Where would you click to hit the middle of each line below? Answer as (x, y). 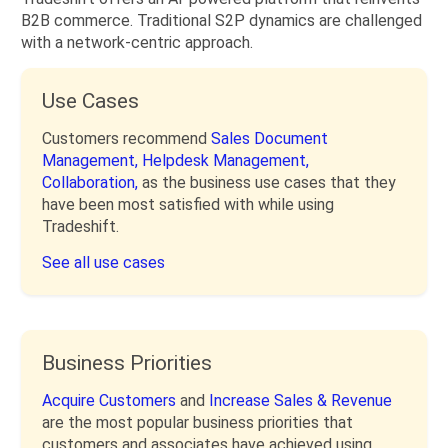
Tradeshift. (80, 227)
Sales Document (269, 139)
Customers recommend (126, 139)
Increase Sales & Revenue (300, 401)
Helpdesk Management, (225, 161)
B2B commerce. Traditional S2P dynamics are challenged (221, 21)
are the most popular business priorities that (197, 423)
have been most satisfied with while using (188, 205)
